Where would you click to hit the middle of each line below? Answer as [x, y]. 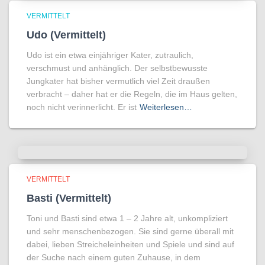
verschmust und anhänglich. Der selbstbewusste [117, 68]
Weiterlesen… [166, 107]
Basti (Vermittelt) [69, 198]
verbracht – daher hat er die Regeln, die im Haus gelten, [132, 94]
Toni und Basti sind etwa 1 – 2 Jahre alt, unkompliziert [127, 218]
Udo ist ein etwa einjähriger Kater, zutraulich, [110, 55]
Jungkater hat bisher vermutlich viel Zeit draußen [118, 81]
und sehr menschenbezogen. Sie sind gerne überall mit [130, 231]
